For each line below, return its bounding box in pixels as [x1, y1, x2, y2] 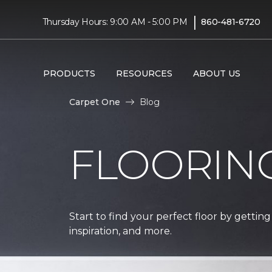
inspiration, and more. [69, 225, 172, 237]
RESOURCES [115, 67, 172, 79]
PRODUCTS [42, 67, 95, 79]
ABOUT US [192, 67, 240, 79]
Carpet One [69, 96, 120, 107]
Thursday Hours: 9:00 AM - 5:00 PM [42, 16, 188, 27]
